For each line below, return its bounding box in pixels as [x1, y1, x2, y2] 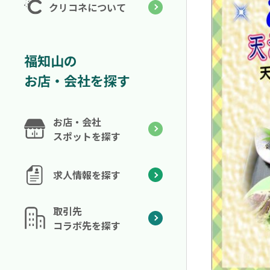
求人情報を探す [53, 168, 121, 183]
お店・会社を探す [24, 70, 130, 90]
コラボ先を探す [53, 218, 121, 233]
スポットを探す [53, 128, 121, 143]
